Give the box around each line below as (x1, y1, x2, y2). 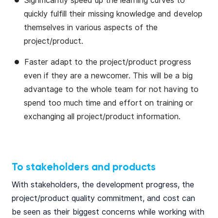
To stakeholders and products (12, 162, 156, 173)
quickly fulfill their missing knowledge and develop (24, 9, 202, 18)
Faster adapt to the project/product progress (24, 57, 191, 67)
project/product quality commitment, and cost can (12, 194, 195, 203)
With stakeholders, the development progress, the (12, 180, 194, 189)
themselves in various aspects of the (24, 23, 158, 32)
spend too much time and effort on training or (24, 98, 193, 108)
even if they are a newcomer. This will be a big (24, 71, 193, 80)
